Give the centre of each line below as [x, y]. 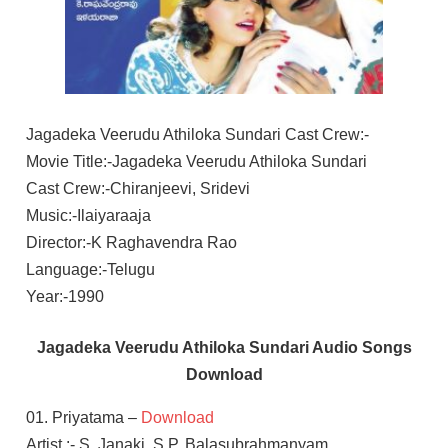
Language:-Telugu [90, 269]
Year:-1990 [64, 296]
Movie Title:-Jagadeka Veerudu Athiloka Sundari [196, 161]
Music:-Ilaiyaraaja [88, 215]
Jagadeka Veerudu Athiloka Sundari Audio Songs [224, 347]
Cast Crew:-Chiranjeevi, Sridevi [137, 188]
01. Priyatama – [83, 417]
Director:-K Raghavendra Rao [131, 242]
